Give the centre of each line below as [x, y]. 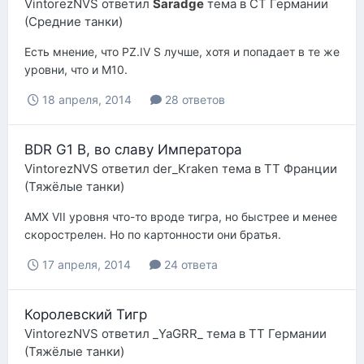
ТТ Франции [301, 168]
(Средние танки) [74, 21]
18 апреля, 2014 [87, 99]
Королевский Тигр [86, 315]
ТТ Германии [288, 334]
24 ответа [189, 265]
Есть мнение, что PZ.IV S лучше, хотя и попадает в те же [182, 51]
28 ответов [193, 99]
